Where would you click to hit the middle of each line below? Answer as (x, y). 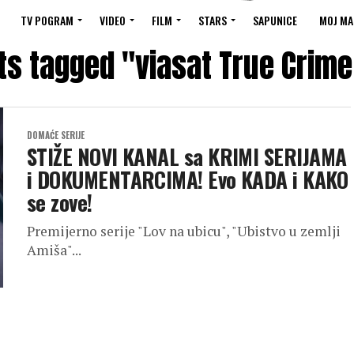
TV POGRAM (47, 20)
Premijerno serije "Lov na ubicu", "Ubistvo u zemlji (184, 231)
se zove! (60, 202)
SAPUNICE (275, 20)
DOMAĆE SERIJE (56, 135)
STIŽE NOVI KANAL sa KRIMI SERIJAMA (187, 156)
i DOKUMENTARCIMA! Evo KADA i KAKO (188, 179)
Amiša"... (54, 250)
